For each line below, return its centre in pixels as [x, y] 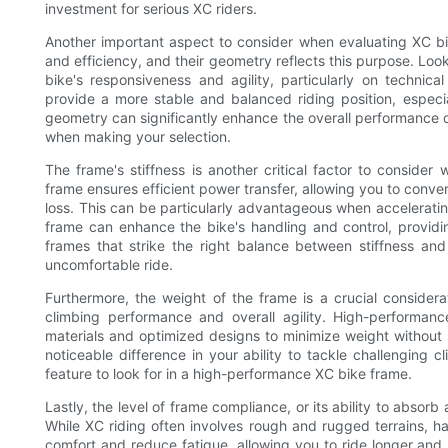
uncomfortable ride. [109, 265]
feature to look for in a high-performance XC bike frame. [228, 374]
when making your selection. [138, 137]
